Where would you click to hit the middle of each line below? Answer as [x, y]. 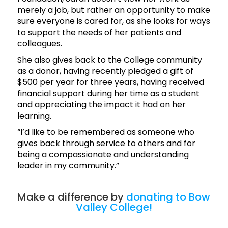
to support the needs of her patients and [99, 33]
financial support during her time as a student [108, 94]
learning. [34, 116]
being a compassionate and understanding [103, 155]
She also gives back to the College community [109, 60]
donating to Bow [168, 197]
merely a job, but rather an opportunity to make [113, 10]
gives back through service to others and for [106, 144]
